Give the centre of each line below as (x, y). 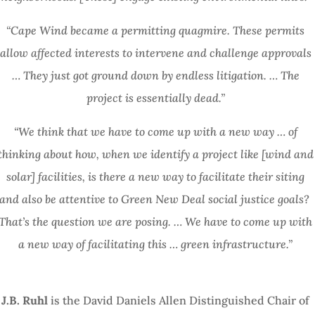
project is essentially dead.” (155, 97)
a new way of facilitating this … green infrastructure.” (156, 244)
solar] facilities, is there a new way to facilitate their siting (156, 176)
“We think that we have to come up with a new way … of (155, 131)
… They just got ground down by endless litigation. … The (155, 75)
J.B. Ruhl (25, 300)
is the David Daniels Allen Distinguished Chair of (179, 300)
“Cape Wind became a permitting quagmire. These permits (156, 30)
